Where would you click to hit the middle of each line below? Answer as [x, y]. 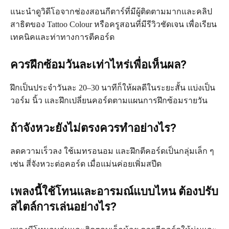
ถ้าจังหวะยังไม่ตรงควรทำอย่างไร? [93, 128]
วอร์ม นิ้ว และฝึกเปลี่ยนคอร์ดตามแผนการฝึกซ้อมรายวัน [109, 101]
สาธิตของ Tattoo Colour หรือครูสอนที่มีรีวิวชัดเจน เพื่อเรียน [113, 25]
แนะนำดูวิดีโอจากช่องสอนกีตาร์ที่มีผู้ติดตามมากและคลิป [111, 12]
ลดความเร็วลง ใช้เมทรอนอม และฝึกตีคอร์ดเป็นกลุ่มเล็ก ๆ [112, 151]
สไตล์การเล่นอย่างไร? [63, 207]
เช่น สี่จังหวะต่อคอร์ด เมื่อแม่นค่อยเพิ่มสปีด [86, 164]
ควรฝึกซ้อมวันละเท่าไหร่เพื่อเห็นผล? [98, 65]
